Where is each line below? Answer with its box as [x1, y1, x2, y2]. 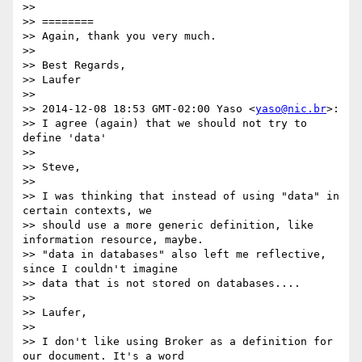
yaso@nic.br [255, 103, 326, 116]
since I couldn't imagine [23, 263, 178, 276]
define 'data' [23, 132, 107, 145]
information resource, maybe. [23, 234, 204, 246]
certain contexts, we [23, 204, 152, 217]
